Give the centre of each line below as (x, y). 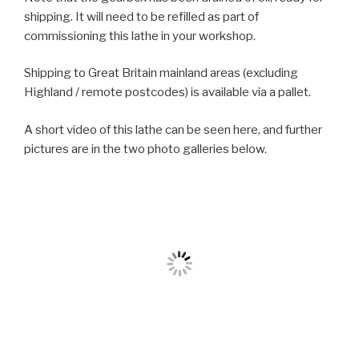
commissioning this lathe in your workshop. (140, 36)
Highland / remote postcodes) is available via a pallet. (167, 92)
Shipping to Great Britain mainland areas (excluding (161, 73)
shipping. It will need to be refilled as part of (141, 16)
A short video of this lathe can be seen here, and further (173, 129)
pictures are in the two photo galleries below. (145, 149)
